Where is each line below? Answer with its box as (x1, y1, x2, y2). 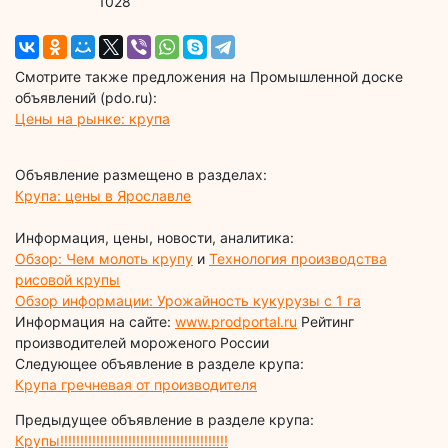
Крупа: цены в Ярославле (15, 187, 191, 205)
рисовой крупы (15, 271, 120, 289)
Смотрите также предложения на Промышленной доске (15, 68, 403, 86)
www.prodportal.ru (175, 313, 297, 331)
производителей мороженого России (15, 334, 269, 352)
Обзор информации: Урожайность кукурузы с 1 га (15, 292, 361, 310)
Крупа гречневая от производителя (15, 376, 257, 394)
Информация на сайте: (15, 313, 175, 331)
